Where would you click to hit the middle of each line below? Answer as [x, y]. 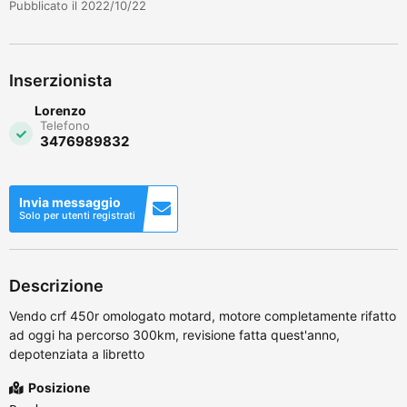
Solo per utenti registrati [77, 215]
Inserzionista [60, 80]
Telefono [65, 125]
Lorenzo [60, 110]
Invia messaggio [70, 202]
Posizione [58, 387]
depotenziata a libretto [77, 353]
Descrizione [56, 285]
